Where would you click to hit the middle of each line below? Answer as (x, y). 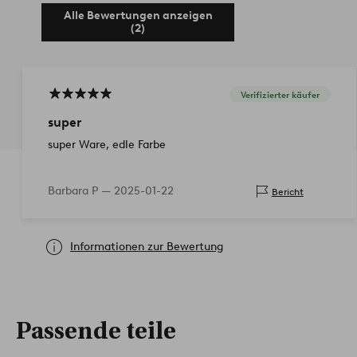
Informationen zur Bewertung (147, 247)
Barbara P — (81, 191)
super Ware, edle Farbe (107, 145)
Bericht (287, 191)
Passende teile (96, 331)
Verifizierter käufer (280, 94)
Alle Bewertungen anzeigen (138, 16)
